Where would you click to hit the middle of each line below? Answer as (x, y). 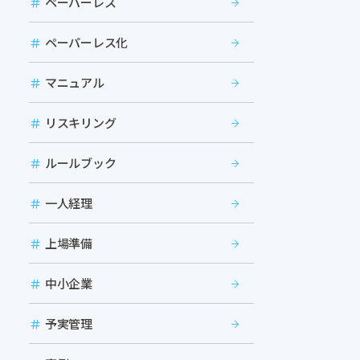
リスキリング (81, 123)
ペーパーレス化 (86, 43)
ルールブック (81, 163)
